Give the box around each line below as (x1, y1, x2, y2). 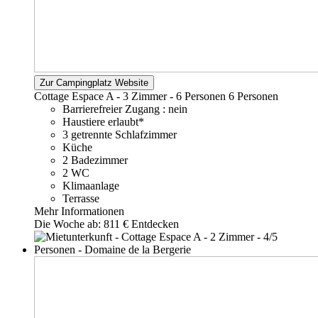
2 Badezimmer (62, 154, 128, 167)
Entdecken (131, 218, 179, 231)
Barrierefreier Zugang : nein (62, 103, 187, 116)
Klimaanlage (62, 180, 119, 192)
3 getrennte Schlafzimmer (62, 128, 177, 141)
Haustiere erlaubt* (62, 116, 144, 128)
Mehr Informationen (34, 205, 124, 218)
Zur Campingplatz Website (40, 77, 148, 89)
